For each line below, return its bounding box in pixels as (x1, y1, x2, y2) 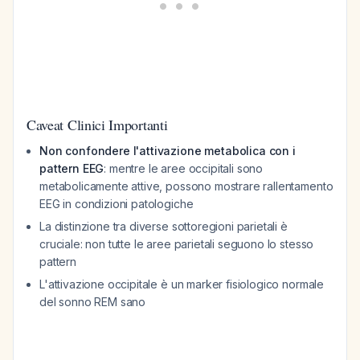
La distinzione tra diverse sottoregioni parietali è (39, 219, 288, 233)
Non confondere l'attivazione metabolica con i (39, 144, 296, 157)
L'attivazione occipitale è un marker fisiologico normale (39, 277, 325, 291)
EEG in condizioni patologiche (39, 197, 194, 211)
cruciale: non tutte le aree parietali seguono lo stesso (39, 237, 314, 251)
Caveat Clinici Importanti (27, 115, 168, 134)
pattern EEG (39, 162, 104, 175)
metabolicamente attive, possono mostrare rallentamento (39, 179, 333, 193)
